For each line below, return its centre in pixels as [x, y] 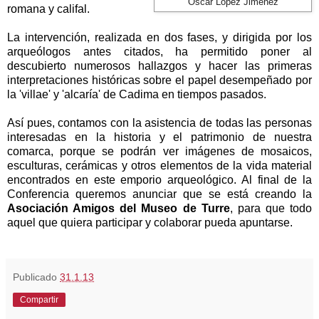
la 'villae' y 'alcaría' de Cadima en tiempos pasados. [137, 95]
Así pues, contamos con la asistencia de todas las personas [159, 123]
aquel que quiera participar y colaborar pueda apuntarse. [150, 223]
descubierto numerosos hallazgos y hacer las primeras [159, 66]
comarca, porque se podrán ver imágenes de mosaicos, [159, 152]
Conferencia [38, 194]
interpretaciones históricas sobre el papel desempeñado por [159, 80]
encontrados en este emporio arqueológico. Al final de [155, 180]
